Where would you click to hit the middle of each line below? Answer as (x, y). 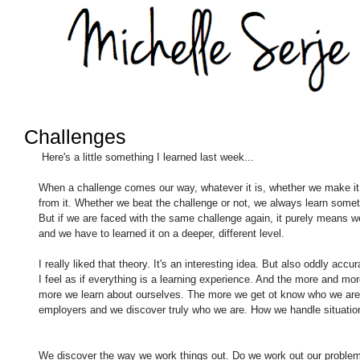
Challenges (75, 137)
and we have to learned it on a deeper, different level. (163, 233)
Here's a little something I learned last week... (149, 157)
